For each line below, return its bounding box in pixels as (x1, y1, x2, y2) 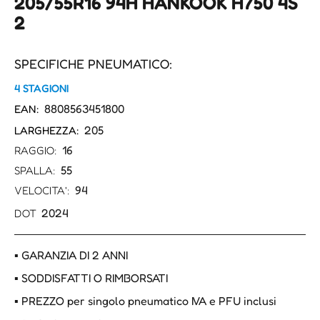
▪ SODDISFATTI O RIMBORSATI (14, 271, 168, 286)
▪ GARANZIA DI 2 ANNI (14, 248, 128, 263)
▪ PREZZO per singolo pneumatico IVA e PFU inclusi (14, 294, 276, 309)
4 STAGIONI (14, 81, 69, 96)
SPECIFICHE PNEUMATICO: (14, 56, 172, 72)
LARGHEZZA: (14, 124, 79, 138)
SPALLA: (14, 164, 56, 178)
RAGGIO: (14, 144, 57, 158)
